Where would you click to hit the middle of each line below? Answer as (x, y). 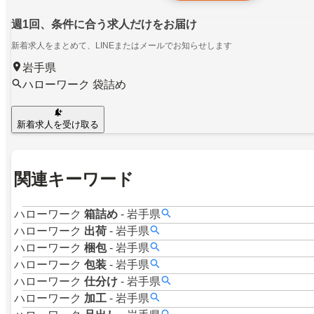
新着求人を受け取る (58, 125)
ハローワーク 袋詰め (74, 85)
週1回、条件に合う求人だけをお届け (104, 25)
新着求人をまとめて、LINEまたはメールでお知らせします (122, 46)
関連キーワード (74, 179)
